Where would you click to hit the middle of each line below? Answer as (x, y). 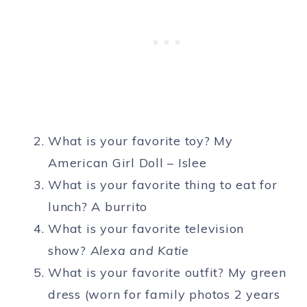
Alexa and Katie (139, 251)
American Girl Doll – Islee (127, 163)
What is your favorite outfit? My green (167, 273)
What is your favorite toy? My (140, 141)
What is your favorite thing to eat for (163, 185)
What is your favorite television (146, 229)
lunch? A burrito (98, 207)
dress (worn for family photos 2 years (164, 295)
